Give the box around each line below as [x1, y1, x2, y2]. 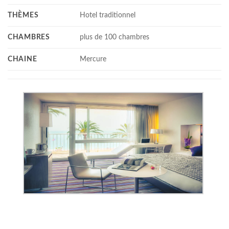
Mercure [80, 55, 107, 63]
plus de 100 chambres [80, 33, 150, 41]
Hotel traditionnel [80, 11, 136, 19]
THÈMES [8, 11, 39, 19]
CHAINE [8, 55, 37, 63]
